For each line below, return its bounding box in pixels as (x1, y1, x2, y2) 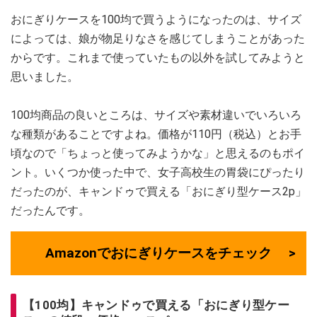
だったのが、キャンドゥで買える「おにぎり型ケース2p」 (11, 184, 306, 198)
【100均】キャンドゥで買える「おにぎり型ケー (23, 297, 289, 312)
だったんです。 (11, 203, 90, 217)
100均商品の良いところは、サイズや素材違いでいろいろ (11, 108, 301, 122)
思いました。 (11, 69, 79, 83)
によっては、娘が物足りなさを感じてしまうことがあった (11, 31, 305, 45)
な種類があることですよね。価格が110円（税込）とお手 (11, 127, 301, 141)
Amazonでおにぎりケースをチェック (45, 244, 272, 261)
